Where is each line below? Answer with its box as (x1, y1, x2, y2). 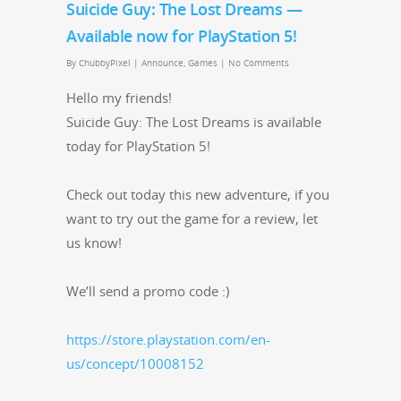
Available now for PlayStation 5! (66, 25, 296, 47)
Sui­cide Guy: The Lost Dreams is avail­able (66, 113, 321, 132)
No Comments (228, 56, 289, 70)
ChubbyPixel (79, 56, 131, 70)
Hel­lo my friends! (66, 89, 172, 107)
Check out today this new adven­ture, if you (66, 185, 329, 204)
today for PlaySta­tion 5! (66, 137, 214, 156)
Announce (141, 56, 183, 70)
